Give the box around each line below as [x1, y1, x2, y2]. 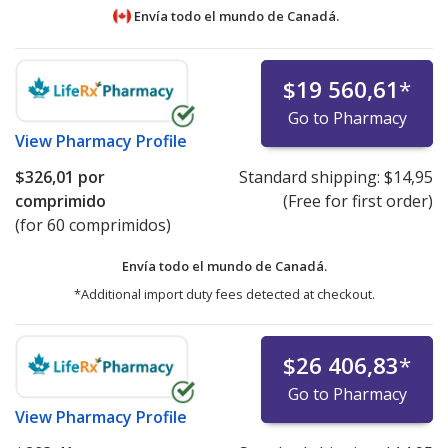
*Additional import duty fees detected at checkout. [73, 284, 375, 303]
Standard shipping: [238, 165, 384, 188]
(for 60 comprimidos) [15, 213, 171, 236]
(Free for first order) [282, 189, 433, 212]
